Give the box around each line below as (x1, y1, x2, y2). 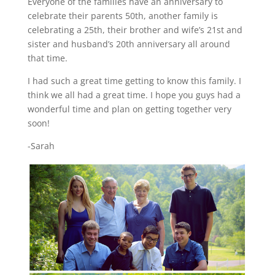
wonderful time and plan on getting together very (27, 103, 231, 115)
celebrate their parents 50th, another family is (27, 9, 218, 21)
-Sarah (27, 139, 55, 152)
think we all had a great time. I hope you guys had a (27, 88, 241, 101)
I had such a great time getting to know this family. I (27, 74, 241, 87)
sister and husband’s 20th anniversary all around (27, 37, 230, 50)
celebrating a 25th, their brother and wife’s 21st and (27, 23, 242, 36)
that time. (27, 52, 68, 64)
